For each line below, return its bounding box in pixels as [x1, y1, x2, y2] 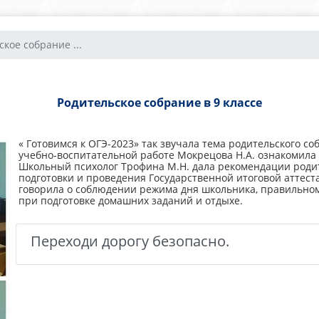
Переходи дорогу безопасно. [30, 231, 229, 251]
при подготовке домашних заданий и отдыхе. [18, 194, 243, 207]
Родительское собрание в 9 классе [57, 95, 262, 110]
